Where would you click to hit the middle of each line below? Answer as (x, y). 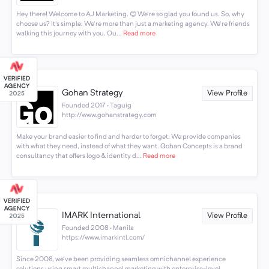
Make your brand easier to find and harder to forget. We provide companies (128, 137)
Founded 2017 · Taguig (97, 105)
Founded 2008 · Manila (98, 228)
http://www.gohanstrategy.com (110, 115)
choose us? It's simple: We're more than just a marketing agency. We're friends (133, 24)
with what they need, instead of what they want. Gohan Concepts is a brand (129, 146)
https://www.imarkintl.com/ (104, 237)
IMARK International (101, 216)
